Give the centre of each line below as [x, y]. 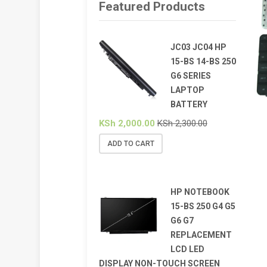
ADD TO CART [131, 143]
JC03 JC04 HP [198, 47]
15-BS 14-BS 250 [203, 61]
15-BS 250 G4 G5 [203, 206]
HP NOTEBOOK [200, 192]
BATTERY [189, 104]
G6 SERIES [190, 75]
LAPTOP [187, 90]
